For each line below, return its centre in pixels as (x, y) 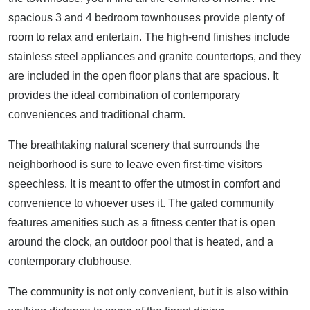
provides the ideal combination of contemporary (124, 95)
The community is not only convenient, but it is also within (148, 291)
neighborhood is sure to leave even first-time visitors (135, 164)
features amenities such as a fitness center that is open (142, 222)
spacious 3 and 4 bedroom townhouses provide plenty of (146, 17)
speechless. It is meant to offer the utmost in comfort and (145, 183)
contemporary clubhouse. (70, 261)
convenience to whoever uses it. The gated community (141, 203)
